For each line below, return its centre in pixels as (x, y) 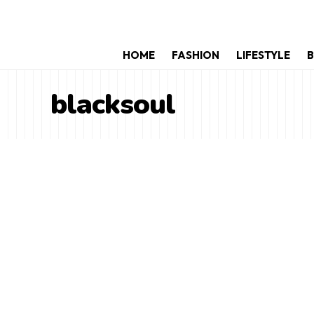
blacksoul (113, 104)
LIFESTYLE (263, 55)
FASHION (195, 55)
